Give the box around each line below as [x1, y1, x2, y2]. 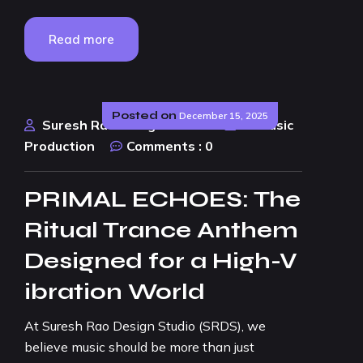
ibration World [24, 278, 205, 305]
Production [24, 138, 95, 154]
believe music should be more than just [24, 339, 254, 355]
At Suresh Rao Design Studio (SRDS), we [24, 318, 266, 334]
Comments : [126, 138, 202, 154]
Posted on [112, 109, 177, 122]
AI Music [242, 117, 293, 133]
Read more [49, 32, 114, 47]
